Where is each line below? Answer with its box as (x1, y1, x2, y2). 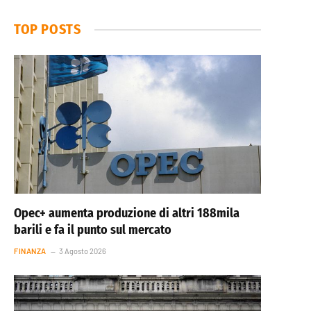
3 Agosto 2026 (58, 246, 106, 256)
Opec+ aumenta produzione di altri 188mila (14, 205, 239, 221)
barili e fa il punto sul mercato (14, 222, 171, 238)
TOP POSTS (14, 21, 81, 37)
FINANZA (14, 246, 47, 256)
